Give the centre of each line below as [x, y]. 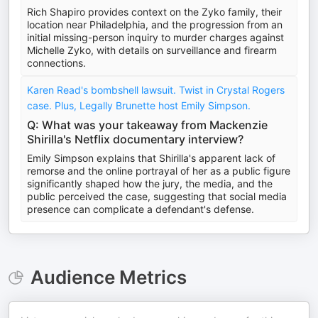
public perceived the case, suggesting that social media [157, 196]
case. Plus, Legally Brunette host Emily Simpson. [139, 105]
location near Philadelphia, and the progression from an [155, 24]
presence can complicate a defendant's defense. [141, 209]
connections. [56, 63]
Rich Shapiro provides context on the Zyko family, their [154, 12]
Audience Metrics [108, 277]
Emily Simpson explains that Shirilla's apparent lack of [151, 158]
